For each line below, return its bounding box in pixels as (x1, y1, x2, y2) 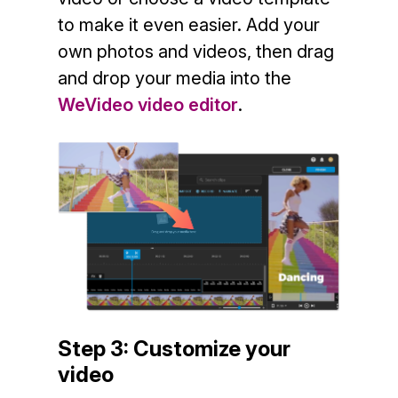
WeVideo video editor (57, 94, 238, 115)
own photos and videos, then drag (57, 41, 334, 62)
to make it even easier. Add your (57, 14, 320, 36)
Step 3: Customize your (57, 336, 291, 362)
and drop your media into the (57, 68, 291, 89)
